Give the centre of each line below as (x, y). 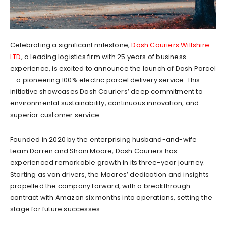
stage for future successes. (56, 209)
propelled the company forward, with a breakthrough (100, 186)
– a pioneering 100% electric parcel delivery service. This (105, 80)
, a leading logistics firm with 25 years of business (104, 56)
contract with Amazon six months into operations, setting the (111, 197)
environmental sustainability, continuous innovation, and (105, 103)
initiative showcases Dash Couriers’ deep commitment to (106, 91)
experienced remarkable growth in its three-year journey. (108, 162)
